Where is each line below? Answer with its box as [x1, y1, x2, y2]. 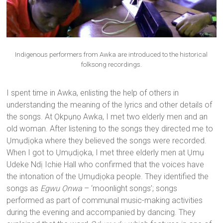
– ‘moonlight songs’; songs [82, 184, 178, 194]
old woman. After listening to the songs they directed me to [6, 124, 214, 134]
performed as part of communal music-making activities [6, 196, 203, 206]
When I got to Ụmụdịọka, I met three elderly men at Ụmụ [6, 148, 205, 158]
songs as [6, 184, 41, 194]
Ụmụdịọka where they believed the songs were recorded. [6, 136, 207, 146]
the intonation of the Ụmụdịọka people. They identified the [6, 172, 209, 182]
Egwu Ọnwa [40, 184, 83, 194]
